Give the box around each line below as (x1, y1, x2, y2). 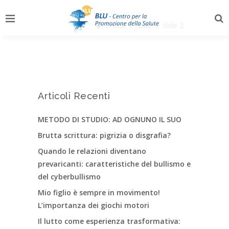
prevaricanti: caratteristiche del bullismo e (38, 159, 191, 169)
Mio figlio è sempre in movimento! (38, 188, 160, 197)
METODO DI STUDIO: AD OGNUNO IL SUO (38, 114, 181, 124)
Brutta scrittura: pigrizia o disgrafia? (38, 130, 171, 140)
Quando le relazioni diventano (38, 146, 146, 156)
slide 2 (163, 20, 184, 30)
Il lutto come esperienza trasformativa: (38, 216, 180, 226)
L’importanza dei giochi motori (38, 200, 149, 210)
